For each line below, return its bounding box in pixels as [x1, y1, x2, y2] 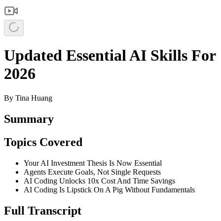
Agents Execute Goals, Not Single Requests [24, 167, 161, 176]
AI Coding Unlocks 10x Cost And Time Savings [24, 176, 175, 185]
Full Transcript [4, 204, 81, 217]
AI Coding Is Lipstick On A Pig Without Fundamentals [24, 185, 195, 194]
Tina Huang [15, 93, 52, 102]
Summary [4, 112, 54, 125]
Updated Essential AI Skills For [4, 46, 216, 65]
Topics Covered [4, 135, 82, 148]
